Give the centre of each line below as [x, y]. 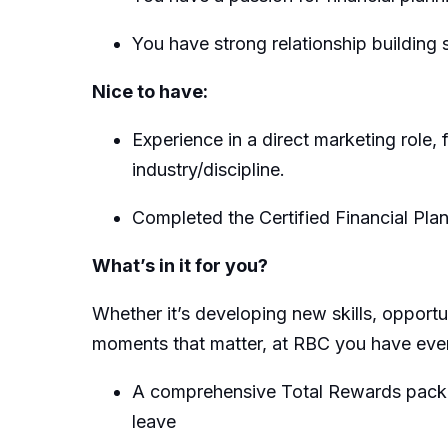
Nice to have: [150, 91]
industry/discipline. [208, 169]
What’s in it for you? [180, 265]
